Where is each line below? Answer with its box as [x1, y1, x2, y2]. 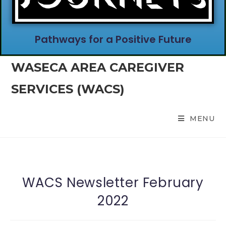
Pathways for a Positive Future [34, 32, 192, 46]
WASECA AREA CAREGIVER [11, 60, 185, 75]
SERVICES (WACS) [11, 82, 125, 96]
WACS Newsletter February [22, 174, 204, 192]
